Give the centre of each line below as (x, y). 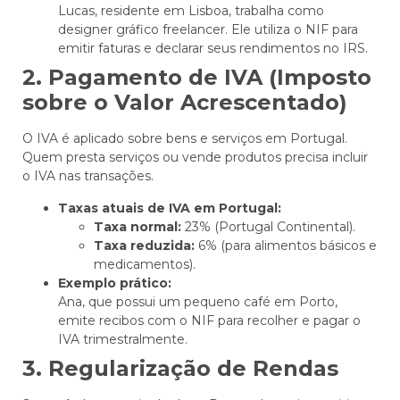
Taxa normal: (137, 226)
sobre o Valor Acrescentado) (185, 103)
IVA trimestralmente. (123, 339)
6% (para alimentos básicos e (286, 245)
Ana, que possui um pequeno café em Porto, (198, 301)
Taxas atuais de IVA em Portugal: (170, 208)
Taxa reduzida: (144, 245)
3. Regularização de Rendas (180, 368)
